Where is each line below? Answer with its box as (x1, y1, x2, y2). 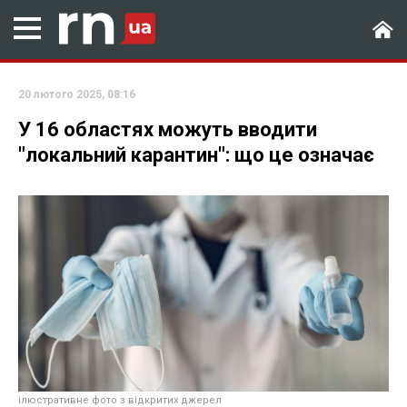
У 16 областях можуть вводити (18, 118, 317, 141)
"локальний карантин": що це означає (18, 144, 374, 166)
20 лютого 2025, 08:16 (18, 88, 135, 101)
